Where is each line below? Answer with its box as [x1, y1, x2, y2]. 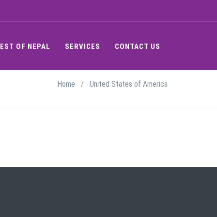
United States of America [90, 79, 168, 89]
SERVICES [65, 42, 100, 51]
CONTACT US [115, 42, 160, 51]
